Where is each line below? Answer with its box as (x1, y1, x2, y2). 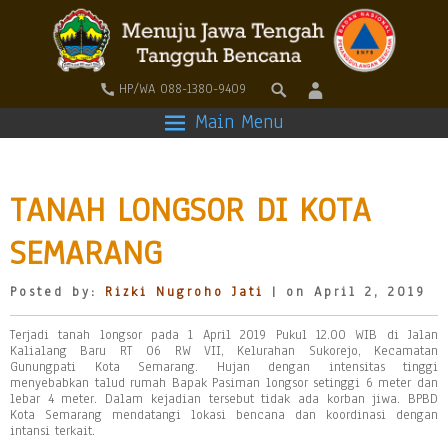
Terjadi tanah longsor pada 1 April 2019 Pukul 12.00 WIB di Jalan (10, 326, 438, 344)
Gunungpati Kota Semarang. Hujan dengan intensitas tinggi (10, 358, 438, 376)
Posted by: (10, 283, 105, 301)
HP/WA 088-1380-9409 (119, 79, 246, 98)
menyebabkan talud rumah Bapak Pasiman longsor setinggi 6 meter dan (10, 374, 438, 392)
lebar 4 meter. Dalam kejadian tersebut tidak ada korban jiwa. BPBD (10, 390, 438, 408)
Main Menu (194, 109, 284, 135)
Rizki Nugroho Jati (105, 283, 264, 301)
